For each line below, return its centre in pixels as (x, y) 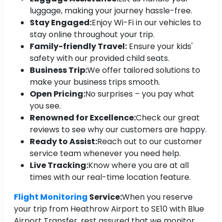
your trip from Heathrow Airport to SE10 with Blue (109, 209)
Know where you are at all (139, 165)
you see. (45, 106)
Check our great (168, 117)
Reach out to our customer (150, 141)
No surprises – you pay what (140, 94)
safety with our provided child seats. (100, 58)
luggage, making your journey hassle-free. (111, 10)
